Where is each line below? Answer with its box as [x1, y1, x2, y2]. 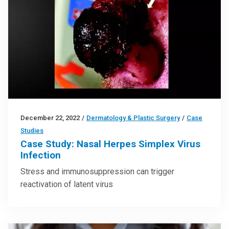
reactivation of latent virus [20, 179, 113, 190]
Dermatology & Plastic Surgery [86, 114, 180, 122]
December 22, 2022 [20, 114, 80, 122]
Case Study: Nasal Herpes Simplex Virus [20, 138, 200, 150]
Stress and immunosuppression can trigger [20, 167, 174, 177]
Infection [20, 149, 61, 162]
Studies [20, 127, 43, 135]
